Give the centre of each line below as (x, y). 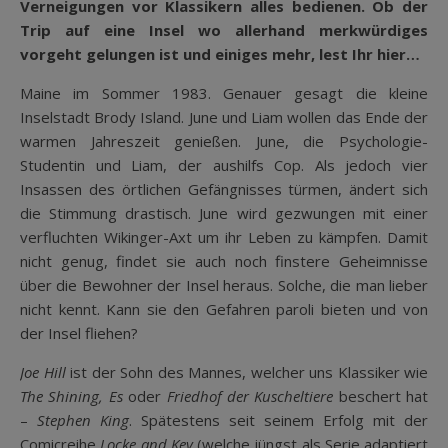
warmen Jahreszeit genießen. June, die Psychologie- (224, 140)
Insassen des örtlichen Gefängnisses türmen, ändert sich (224, 188)
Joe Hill (43, 371)
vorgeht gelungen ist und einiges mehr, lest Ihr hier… (220, 53)
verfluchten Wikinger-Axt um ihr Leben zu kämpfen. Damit (224, 236)
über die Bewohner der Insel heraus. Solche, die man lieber (224, 284)
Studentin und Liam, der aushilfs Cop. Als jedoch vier (224, 164)
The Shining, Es (71, 395)
